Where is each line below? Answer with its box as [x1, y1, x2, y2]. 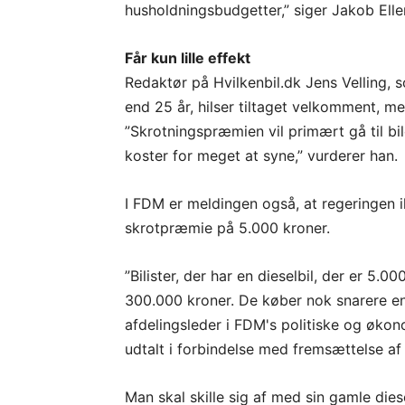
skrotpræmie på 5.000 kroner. [125, 219, 330, 237]
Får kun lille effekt [125, 49, 250, 67]
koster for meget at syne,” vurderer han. [125, 146, 398, 165]
